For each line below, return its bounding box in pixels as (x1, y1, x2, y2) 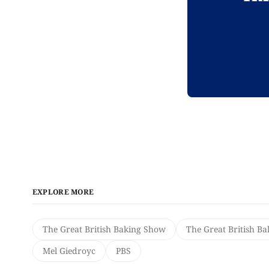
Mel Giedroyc (42, 244, 95, 256)
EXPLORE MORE (32, 186, 94, 197)
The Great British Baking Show (42, 223, 166, 235)
